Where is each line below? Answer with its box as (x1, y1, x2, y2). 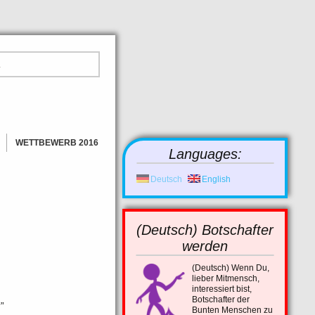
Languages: (169, 146, 242, 162)
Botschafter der (192, 295, 250, 304)
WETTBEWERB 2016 (15, 138, 98, 148)
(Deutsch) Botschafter (136, 222, 274, 238)
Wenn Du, (231, 263, 269, 273)
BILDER (15, 174, 47, 184)
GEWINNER (15, 156, 62, 166)
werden (182, 238, 228, 254)
